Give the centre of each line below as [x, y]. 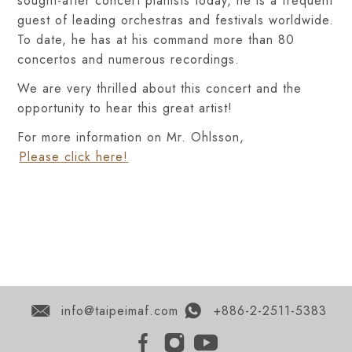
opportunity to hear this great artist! [125, 108]
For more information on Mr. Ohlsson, [131, 137]
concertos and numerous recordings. [129, 59]
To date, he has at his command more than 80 [156, 40]
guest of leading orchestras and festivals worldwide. [176, 20]
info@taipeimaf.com [119, 311]
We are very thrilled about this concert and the [160, 88]
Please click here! [74, 157]
